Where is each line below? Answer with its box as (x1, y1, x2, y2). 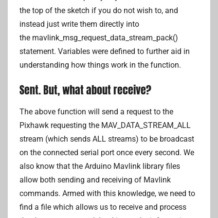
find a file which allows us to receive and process (19, 202, 186, 212)
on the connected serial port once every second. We (19, 148, 194, 158)
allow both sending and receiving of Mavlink (19, 175, 171, 185)
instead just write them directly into (19, 19, 139, 29)
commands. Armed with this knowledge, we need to (19, 189, 195, 199)
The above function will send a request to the (19, 107, 173, 117)
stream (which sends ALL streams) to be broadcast (19, 134, 194, 144)
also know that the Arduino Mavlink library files (19, 162, 180, 171)
